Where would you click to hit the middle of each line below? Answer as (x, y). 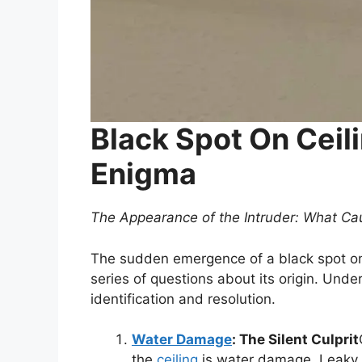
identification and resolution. (183, 299)
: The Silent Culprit (295, 340)
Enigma (143, 174)
